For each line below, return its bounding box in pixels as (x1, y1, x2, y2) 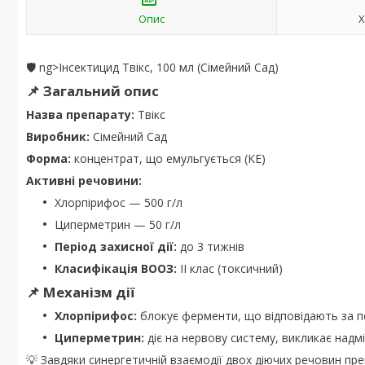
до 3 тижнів (177, 239, 244, 254)
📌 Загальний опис (26, 81, 159, 100)
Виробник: (26, 129, 90, 144)
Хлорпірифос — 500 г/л (55, 195, 182, 210)
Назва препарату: (26, 107, 134, 122)
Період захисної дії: (55, 239, 177, 254)
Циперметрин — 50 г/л (55, 217, 181, 232)
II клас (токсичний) (177, 261, 283, 276)
